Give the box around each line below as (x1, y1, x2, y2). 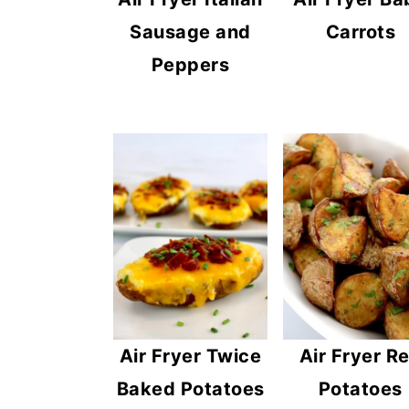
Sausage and (130, 20, 251, 43)
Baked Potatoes (116, 377, 265, 400)
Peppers (151, 53, 230, 76)
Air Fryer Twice (119, 344, 262, 367)
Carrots (325, 20, 396, 43)
